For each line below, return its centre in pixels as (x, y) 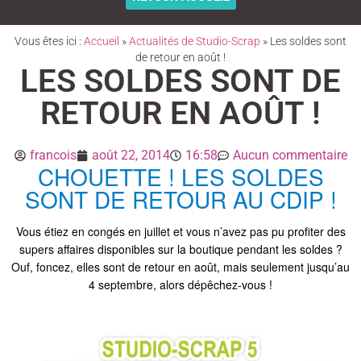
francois (53, 155)
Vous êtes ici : (49, 41)
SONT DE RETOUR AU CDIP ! (180, 199)
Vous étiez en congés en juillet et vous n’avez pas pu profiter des (180, 231)
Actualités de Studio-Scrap (195, 41)
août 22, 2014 (131, 155)
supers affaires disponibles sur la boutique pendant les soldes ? (180, 249)
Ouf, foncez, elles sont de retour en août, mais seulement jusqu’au (180, 267)
